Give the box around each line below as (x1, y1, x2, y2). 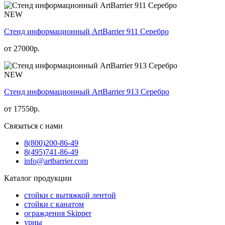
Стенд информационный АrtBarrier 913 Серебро (4, 87, 169, 96)
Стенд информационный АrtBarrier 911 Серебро (4, 27, 169, 36)
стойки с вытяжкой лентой (24, 190, 116, 199)
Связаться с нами (4, 121, 63, 130)
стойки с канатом (24, 199, 84, 208)
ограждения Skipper (24, 208, 91, 217)
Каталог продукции (4, 173, 72, 182)
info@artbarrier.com (24, 156, 88, 165)
